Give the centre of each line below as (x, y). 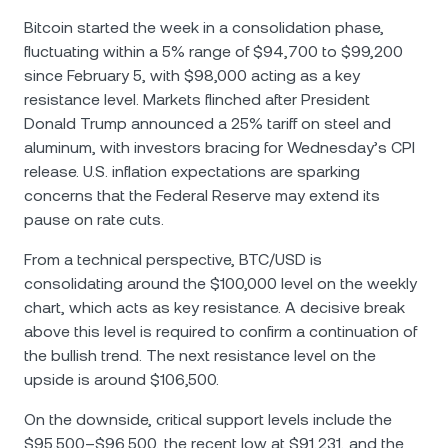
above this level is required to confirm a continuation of (220, 331)
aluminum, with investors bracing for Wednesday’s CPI (219, 147)
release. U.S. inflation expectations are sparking (192, 171)
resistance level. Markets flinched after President (197, 99)
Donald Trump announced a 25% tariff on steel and (207, 123)
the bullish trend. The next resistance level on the (200, 355)
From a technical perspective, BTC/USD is (173, 259)
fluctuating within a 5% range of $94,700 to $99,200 (213, 51)
